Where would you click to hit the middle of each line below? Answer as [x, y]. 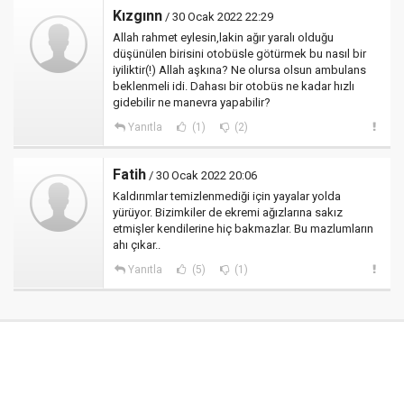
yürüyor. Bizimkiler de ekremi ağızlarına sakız [228, 212]
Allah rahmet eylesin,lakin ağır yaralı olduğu [223, 37]
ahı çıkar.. [137, 245]
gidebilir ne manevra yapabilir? [192, 102]
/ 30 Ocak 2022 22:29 [218, 17]
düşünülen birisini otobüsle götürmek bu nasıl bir [239, 54]
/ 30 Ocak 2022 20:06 [202, 175]
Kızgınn [138, 16]
